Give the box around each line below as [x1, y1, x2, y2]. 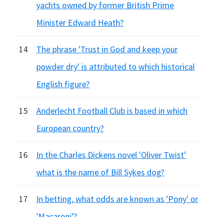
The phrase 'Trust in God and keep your [36, 44, 178, 55]
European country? [36, 123, 104, 134]
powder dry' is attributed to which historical [36, 61, 195, 72]
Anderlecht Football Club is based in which [36, 105, 187, 116]
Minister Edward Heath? [36, 17, 124, 28]
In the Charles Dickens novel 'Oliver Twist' [36, 149, 186, 160]
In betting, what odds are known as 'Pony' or [36, 193, 198, 204]
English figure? [36, 78, 90, 90]
